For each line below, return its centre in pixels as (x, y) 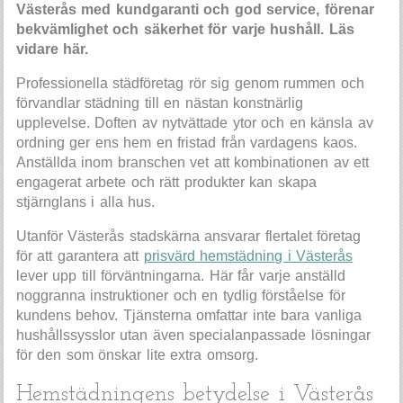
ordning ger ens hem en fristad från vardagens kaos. (186, 143)
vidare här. (52, 49)
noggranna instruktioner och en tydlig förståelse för (180, 296)
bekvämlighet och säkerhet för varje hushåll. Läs (185, 30)
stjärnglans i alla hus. (85, 202)
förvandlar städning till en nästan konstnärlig (160, 103)
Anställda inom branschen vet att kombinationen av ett (193, 163)
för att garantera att (80, 256)
